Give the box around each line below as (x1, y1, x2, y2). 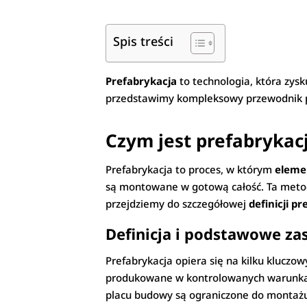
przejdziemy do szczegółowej (106, 197, 249, 211)
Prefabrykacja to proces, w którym (106, 162, 275, 177)
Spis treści (113, 33, 174, 50)
